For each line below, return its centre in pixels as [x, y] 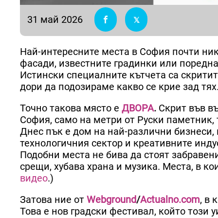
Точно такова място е [71, 108]
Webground [111, 199]
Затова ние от [53, 199]
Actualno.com [170, 199]
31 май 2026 [55, 19]
